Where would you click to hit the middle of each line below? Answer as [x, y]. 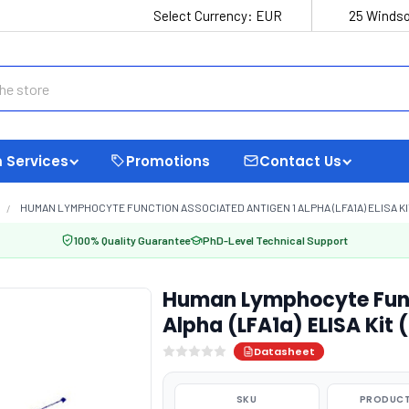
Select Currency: [204, 16]
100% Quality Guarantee [132, 240]
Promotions [168, 161]
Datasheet [284, 351]
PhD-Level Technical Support [275, 240]
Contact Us [300, 161]
